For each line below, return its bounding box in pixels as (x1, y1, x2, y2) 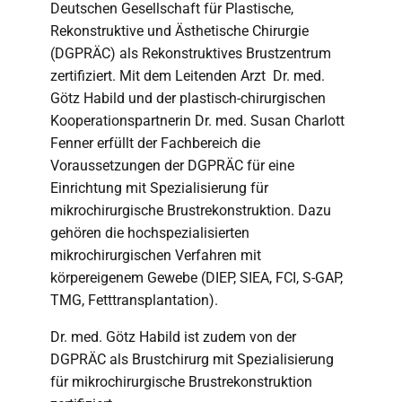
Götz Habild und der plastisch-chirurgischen (50, 90, 326, 107)
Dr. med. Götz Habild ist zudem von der (50, 328, 296, 345)
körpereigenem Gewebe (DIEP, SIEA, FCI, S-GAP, (50, 269, 343, 286)
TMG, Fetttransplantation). (50, 292, 218, 309)
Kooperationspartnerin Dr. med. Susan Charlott (50, 112, 345, 129)
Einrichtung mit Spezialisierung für (50, 179, 268, 197)
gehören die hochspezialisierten (50, 224, 249, 241)
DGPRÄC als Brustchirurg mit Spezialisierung (50, 351, 334, 368)
